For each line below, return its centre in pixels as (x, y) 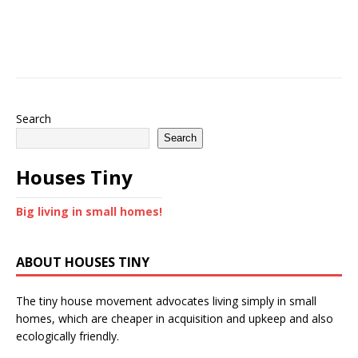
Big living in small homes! (89, 211)
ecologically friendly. (68, 336)
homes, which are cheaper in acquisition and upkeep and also (175, 318)
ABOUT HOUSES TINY (83, 262)
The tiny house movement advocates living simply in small (166, 300)
